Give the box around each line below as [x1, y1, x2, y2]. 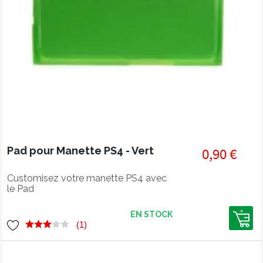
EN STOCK [130, 210, 173, 219]
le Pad [7, 183, 34, 194]
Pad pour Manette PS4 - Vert [7, 144, 154, 157]
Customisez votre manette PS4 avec [7, 173, 167, 184]
